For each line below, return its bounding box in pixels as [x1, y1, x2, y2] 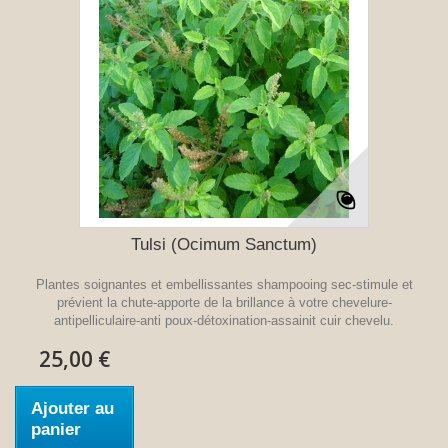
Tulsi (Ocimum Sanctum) [131, 234, 317, 254]
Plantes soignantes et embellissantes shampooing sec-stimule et [35, 276, 413, 292]
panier [31, 419, 81, 439]
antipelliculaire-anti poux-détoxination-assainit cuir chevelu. [54, 312, 394, 328]
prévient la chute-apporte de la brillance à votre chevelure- [56, 294, 392, 310]
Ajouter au [31, 398, 114, 418]
